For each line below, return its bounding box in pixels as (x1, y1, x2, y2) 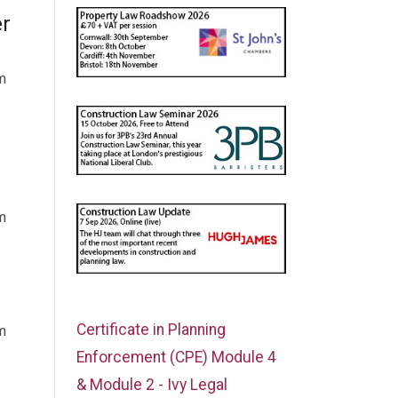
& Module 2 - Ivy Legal (76, 375, 227, 394)
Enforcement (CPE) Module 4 (76, 347, 276, 366)
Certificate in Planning (76, 320, 226, 338)
